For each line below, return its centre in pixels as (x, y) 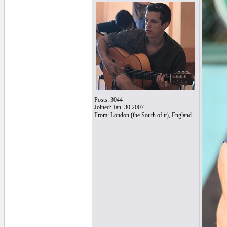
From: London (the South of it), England (143, 115)
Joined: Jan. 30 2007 (119, 107)
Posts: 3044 (108, 100)
